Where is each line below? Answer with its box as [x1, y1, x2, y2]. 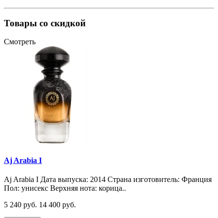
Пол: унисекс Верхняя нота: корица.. [4, 183, 126, 192]
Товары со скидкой [4, 18, 86, 28]
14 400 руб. [39, 200, 76, 209]
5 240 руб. [4, 200, 37, 209]
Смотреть [4, 37, 36, 46]
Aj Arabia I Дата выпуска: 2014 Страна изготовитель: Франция [4, 175, 212, 183]
